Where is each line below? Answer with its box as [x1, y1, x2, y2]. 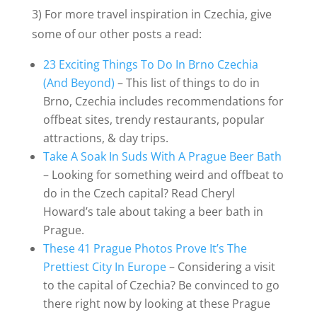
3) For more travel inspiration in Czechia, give [31, 6, 272, 23]
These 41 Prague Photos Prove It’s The [42, 241, 247, 257]
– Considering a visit [166, 259, 275, 275]
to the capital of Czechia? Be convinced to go [42, 277, 279, 294]
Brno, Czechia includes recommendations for [42, 93, 284, 110]
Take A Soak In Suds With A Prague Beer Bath [42, 149, 282, 165]
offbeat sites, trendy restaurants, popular [42, 112, 265, 128]
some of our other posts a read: [31, 26, 202, 42]
